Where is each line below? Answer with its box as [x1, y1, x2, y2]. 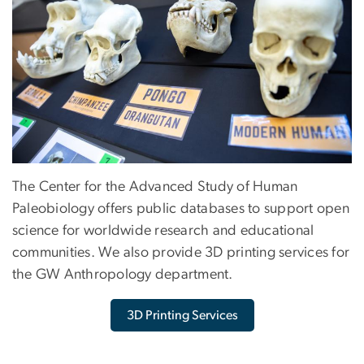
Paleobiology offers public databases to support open [12, 201, 349, 217]
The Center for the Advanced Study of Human [12, 180, 298, 195]
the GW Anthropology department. [12, 267, 233, 283]
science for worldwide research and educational [12, 223, 314, 239]
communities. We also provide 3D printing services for [12, 245, 350, 261]
